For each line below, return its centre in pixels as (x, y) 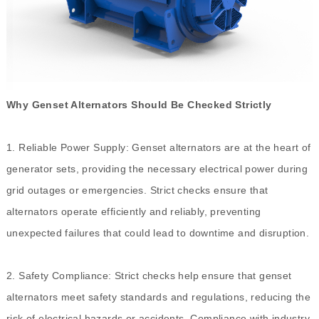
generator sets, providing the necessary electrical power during (157, 169)
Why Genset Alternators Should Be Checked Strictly (139, 105)
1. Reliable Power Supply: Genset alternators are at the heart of (158, 148)
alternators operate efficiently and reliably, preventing (134, 212)
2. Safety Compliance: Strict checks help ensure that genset (149, 276)
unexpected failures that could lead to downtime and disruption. (158, 233)
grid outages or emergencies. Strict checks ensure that (137, 190)
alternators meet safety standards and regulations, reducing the (158, 297)
